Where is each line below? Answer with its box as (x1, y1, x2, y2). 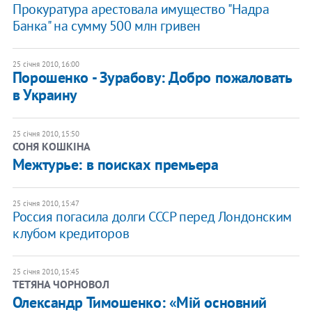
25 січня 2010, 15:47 (12, 198, 79, 208)
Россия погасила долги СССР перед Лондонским (12, 207, 292, 226)
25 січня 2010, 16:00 (12, 58, 79, 69)
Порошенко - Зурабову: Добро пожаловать (12, 67, 292, 87)
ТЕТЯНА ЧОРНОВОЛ (12, 276, 109, 291)
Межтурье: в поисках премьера (12, 154, 219, 174)
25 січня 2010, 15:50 (12, 128, 79, 139)
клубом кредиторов (12, 224, 130, 242)
